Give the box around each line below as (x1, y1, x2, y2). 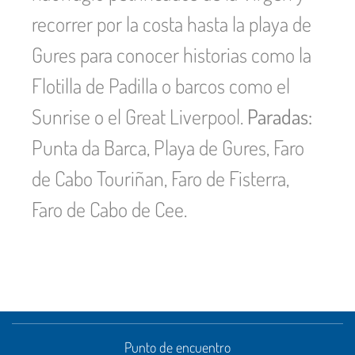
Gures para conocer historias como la (32, 41, 311, 67)
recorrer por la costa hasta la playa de (32, 10, 311, 36)
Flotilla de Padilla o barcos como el (32, 72, 290, 98)
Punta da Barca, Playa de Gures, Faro (32, 134, 304, 160)
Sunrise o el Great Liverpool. (32, 103, 247, 129)
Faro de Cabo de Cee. (32, 196, 187, 222)
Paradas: (247, 103, 312, 129)
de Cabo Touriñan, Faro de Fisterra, (32, 165, 289, 191)
